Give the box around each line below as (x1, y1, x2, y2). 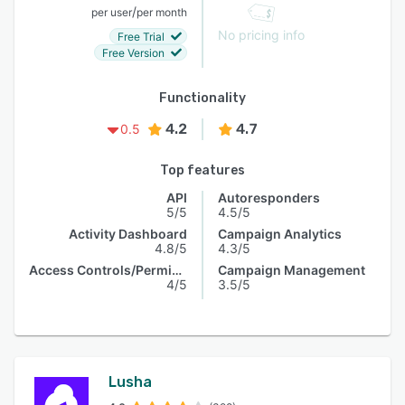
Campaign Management (218, 262, 365, 278)
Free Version (102, 45, 165, 60)
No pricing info (218, 27, 305, 42)
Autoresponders (218, 190, 320, 205)
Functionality (159, 90, 246, 106)
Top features (160, 163, 245, 178)
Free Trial (118, 29, 165, 43)
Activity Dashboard (69, 226, 187, 241)
